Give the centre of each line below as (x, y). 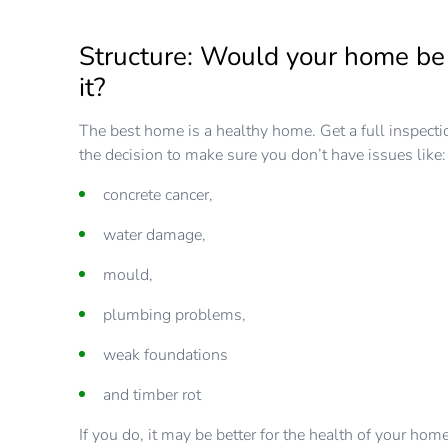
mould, (128, 275)
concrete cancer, (158, 195)
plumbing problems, (175, 315)
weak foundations (166, 355)
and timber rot (152, 395)
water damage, (155, 235)
